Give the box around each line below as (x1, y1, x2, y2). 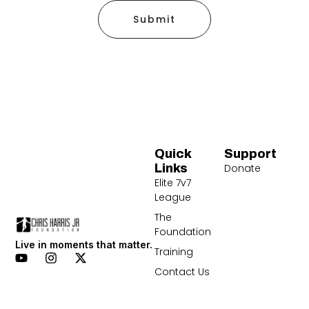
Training (154, 244, 194, 259)
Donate (223, 161, 261, 175)
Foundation (154, 224, 212, 239)
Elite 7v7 (154, 175, 192, 190)
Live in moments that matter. (15, 238, 153, 250)
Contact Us (154, 264, 210, 279)
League (154, 190, 192, 204)
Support (223, 146, 277, 161)
